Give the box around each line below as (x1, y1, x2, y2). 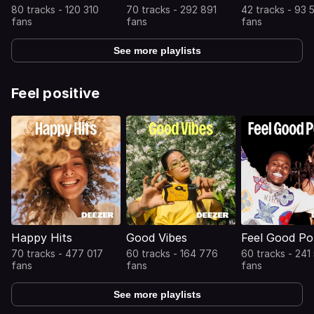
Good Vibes (126, 231, 187, 245)
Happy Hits (11, 231, 72, 245)
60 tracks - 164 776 (126, 247, 218, 259)
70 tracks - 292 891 (126, 4, 217, 15)
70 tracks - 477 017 (11, 247, 103, 259)
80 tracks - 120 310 (11, 4, 99, 15)
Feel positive (11, 85, 100, 102)
